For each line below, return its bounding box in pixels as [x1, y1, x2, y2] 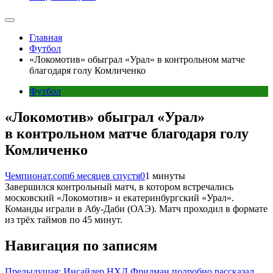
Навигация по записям [5, 237, 157, 253]
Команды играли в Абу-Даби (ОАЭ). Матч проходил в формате [5, 203, 268, 214]
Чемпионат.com [5, 170, 69, 181]
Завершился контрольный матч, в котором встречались [5, 181, 233, 192]
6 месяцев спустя [69, 170, 140, 181]
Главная [29, 32, 62, 43]
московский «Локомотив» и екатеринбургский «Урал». [5, 192, 234, 203]
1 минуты [145, 170, 185, 181]
